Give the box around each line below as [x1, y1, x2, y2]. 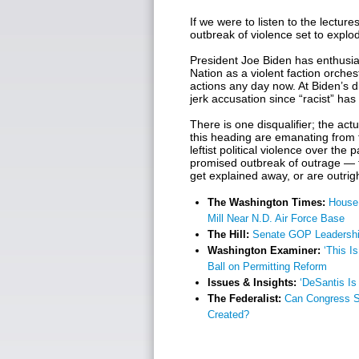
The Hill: [208, 228, 252, 240]
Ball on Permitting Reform [208, 260, 327, 272]
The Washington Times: [208, 196, 329, 208]
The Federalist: [208, 292, 284, 305]
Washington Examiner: [208, 244, 324, 256]
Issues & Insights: [208, 276, 300, 288]
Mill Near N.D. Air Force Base [208, 212, 345, 224]
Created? [208, 309, 249, 321]
